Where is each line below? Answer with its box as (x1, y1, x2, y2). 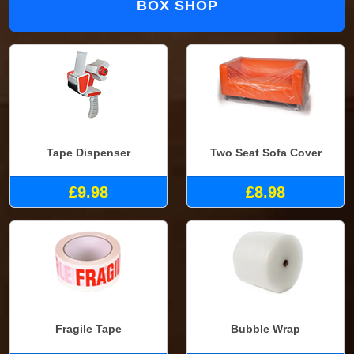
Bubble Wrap (231, 322, 300, 335)
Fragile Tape (55, 322, 122, 335)
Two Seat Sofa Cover (209, 145, 322, 159)
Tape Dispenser (47, 145, 130, 159)
